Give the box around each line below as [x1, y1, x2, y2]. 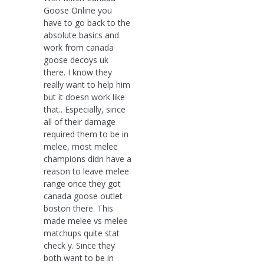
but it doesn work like [44, 91, 125, 103]
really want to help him [44, 78, 130, 90]
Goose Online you [44, 4, 112, 16]
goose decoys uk [44, 54, 108, 65]
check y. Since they [44, 239, 115, 251]
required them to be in [44, 128, 128, 140]
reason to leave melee [44, 165, 129, 177]
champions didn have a [44, 153, 131, 164]
